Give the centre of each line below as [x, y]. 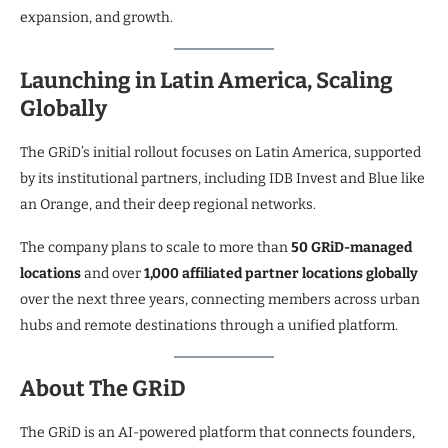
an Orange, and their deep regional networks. [168, 204]
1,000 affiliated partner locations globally [281, 273]
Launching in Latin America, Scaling [206, 80]
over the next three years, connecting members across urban [220, 299]
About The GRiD [103, 388]
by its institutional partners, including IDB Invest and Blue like [222, 178]
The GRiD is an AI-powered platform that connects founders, [217, 432]
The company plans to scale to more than [155, 247]
